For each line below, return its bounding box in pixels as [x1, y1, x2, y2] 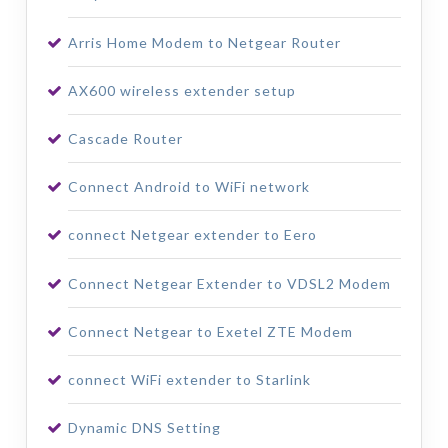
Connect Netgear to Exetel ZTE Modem [67, 322, 353, 340]
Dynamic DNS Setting [67, 419, 221, 437]
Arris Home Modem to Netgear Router [67, 33, 341, 51]
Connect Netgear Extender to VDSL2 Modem [67, 274, 391, 292]
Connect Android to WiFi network [67, 178, 310, 196]
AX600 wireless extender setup [67, 81, 296, 99]
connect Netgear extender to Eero [67, 226, 317, 244]
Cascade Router [67, 129, 183, 147]
